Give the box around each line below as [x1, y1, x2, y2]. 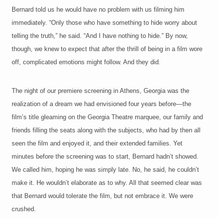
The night [12, 87, 40, 95]
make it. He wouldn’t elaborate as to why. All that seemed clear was [12, 179, 202, 187]
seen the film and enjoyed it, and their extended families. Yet [12, 140, 182, 147]
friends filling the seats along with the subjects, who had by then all [12, 127, 200, 134]
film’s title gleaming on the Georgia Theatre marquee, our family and [12, 113, 203, 121]
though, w [12, 45, 39, 53]
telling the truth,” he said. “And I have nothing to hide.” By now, [12, 32, 188, 40]
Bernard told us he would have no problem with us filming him [12, 6, 184, 14]
